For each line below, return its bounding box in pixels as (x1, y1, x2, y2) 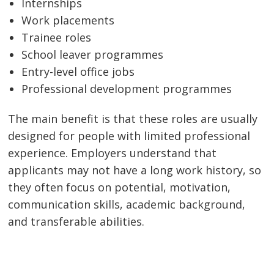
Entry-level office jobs (21, 64, 135, 79)
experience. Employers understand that (8, 146, 217, 161)
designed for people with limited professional (8, 128, 251, 144)
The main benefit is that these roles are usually (8, 111, 258, 127)
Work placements (21, 12, 115, 28)
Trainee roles (21, 29, 92, 45)
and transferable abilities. (8, 214, 145, 229)
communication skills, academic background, (8, 197, 246, 212)
